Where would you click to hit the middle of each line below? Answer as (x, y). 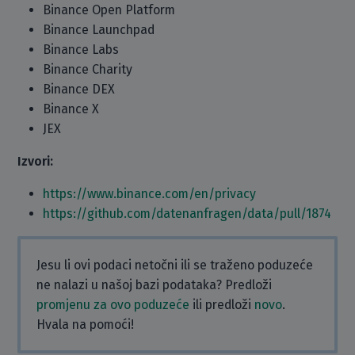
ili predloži (222, 305)
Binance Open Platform (109, 10)
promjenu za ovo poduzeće (113, 305)
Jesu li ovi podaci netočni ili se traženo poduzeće (175, 265)
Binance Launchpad (99, 30)
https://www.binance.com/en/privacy (150, 194)
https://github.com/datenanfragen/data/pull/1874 (187, 214)
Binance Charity (88, 69)
